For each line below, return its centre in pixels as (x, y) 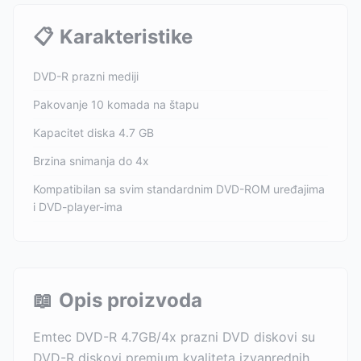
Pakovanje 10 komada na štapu (116, 104)
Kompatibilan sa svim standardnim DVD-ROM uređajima (179, 189)
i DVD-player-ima (78, 207)
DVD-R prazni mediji (86, 76)
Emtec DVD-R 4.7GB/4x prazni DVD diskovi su (174, 337)
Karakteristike (126, 37)
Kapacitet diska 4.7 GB (93, 133)
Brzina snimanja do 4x (91, 161)
